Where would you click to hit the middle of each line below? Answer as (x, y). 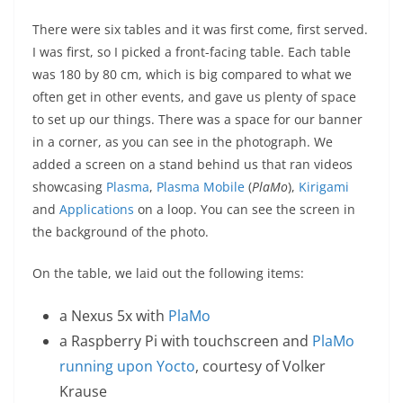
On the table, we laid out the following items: (168, 273)
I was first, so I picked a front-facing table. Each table (192, 51)
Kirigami (324, 186)
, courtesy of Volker (260, 366)
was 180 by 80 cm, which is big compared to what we (192, 74)
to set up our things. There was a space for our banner (197, 119)
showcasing (69, 186)
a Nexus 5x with (114, 315)
